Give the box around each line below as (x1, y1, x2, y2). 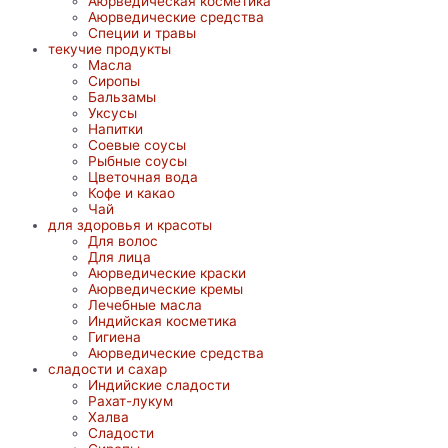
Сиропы (88, 72, 140, 89)
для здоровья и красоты (48, 216, 212, 233)
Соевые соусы (88, 136, 186, 153)
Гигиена (88, 328, 141, 345)
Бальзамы (88, 88, 156, 105)
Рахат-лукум (88, 392, 173, 409)
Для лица (88, 248, 151, 265)
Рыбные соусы (88, 152, 187, 169)
